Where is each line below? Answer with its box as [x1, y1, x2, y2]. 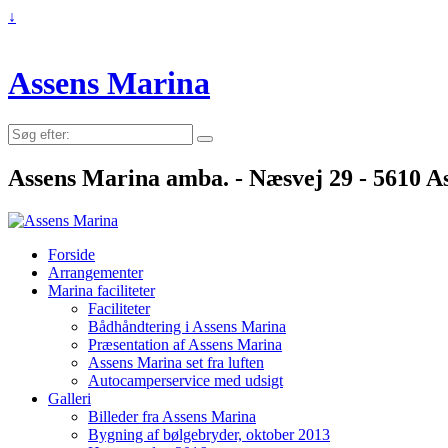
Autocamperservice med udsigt [88, 371, 283, 389]
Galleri [48, 389, 91, 407]
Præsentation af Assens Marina [88, 335, 282, 353]
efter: [7, 140, 39, 158]
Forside [48, 245, 95, 263]
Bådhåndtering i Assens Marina [88, 317, 286, 335]
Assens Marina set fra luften [88, 353, 264, 371]
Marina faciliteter [48, 281, 155, 299]
